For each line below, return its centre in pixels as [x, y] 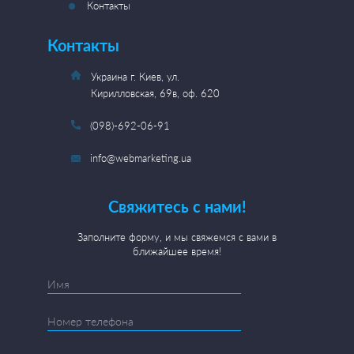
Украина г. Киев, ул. [135, 77]
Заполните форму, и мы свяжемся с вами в [177, 237]
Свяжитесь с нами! [177, 206]
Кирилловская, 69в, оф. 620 [155, 93]
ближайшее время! [177, 251]
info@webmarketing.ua [141, 158]
